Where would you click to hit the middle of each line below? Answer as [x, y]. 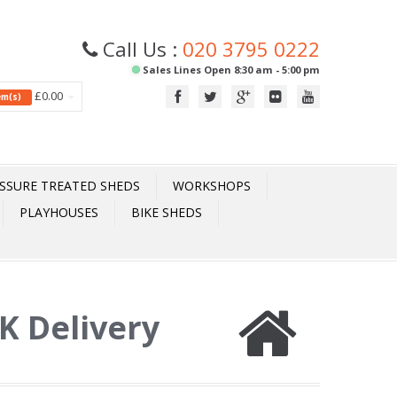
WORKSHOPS [212, 186]
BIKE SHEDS [167, 212]
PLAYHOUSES [59, 212]
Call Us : [140, 49]
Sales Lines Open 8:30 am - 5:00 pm [230, 70]
